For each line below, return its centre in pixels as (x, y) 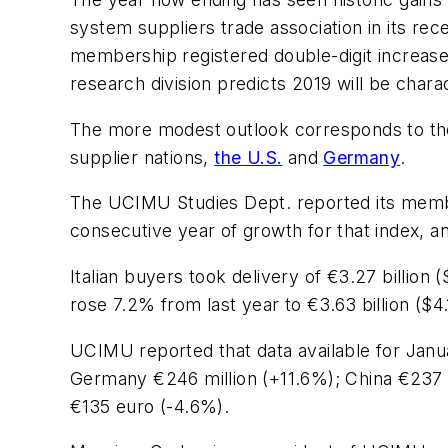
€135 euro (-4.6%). (150, 406)
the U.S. (248, 157)
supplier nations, (142, 157)
